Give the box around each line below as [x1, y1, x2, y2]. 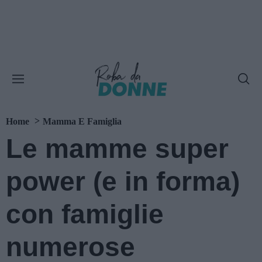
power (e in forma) [6, 166, 240, 196]
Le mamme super [6, 133, 229, 164]
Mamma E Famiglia [43, 116, 122, 126]
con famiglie [6, 199, 164, 229]
